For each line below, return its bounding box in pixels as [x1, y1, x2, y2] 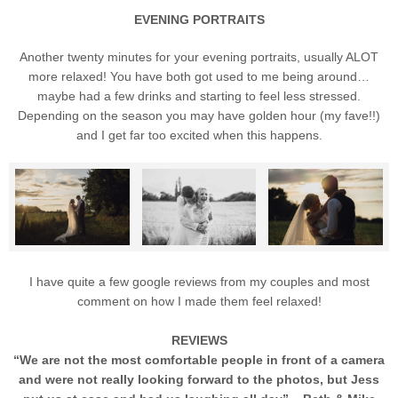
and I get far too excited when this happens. [76, 127, 322, 142]
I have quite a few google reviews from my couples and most [28, 274, 370, 289]
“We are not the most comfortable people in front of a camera [13, 352, 385, 367]
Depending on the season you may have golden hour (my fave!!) [18, 107, 380, 123]
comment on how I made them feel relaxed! [76, 293, 322, 308]
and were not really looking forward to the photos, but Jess [19, 371, 379, 386]
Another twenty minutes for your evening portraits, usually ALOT [20, 49, 378, 64]
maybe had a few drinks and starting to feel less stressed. [37, 88, 361, 103]
